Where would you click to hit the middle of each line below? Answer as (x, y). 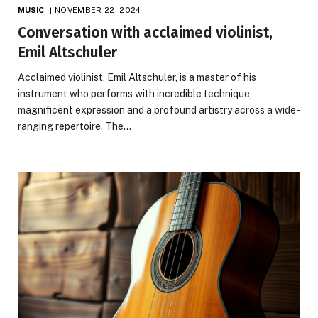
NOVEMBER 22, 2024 (98, 10)
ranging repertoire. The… (75, 127)
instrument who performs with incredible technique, (135, 94)
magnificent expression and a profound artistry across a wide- (159, 110)
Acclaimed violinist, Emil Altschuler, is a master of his (137, 78)
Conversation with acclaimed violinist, (145, 33)
